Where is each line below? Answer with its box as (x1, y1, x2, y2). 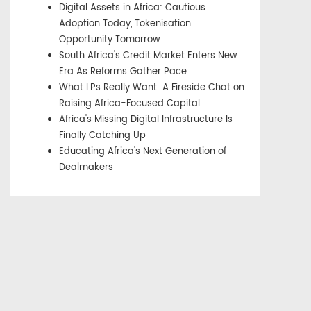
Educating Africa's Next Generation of (59, 144, 226, 160)
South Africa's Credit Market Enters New (59, 49, 237, 64)
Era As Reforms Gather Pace (59, 65, 187, 80)
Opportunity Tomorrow (59, 33, 160, 48)
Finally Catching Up (59, 128, 146, 144)
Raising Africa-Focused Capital (59, 96, 200, 112)
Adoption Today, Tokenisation (59, 17, 191, 32)
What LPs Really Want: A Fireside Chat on (59, 81, 244, 96)
